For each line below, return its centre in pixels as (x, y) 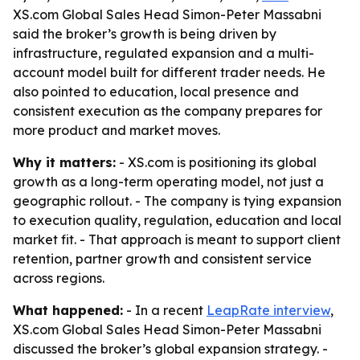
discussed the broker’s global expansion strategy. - (170, 349)
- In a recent (165, 310)
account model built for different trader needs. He (169, 72)
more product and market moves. (117, 130)
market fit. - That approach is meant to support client (177, 239)
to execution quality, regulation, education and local (177, 220)
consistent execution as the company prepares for (168, 111)
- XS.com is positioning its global (216, 162)
